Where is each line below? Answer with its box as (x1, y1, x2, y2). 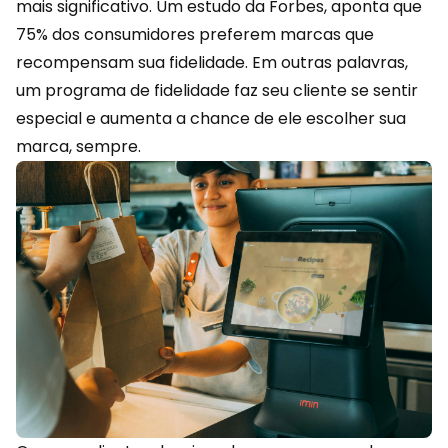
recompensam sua (16, 51, 169, 74)
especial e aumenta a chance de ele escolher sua (16, 107, 406, 130)
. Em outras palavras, (245, 51, 408, 74)
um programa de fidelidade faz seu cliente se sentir (16, 79, 418, 102)
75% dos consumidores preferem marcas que (16, 23, 374, 46)
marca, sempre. (16, 135, 141, 158)
